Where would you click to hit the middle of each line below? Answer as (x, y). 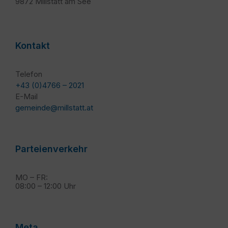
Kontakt (33, 46)
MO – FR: (32, 178)
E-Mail (26, 97)
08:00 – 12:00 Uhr (46, 186)
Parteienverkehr (51, 149)
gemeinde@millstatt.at (54, 108)
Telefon (29, 74)
